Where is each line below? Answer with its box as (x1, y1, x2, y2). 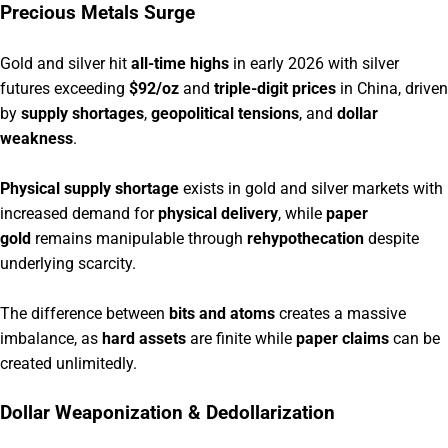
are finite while (186, 328, 296, 348)
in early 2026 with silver (229, 53, 399, 73)
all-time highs (131, 53, 229, 73)
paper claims (296, 328, 389, 348)
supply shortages (21, 103, 144, 123)
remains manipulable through (31, 228, 247, 248)
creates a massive (275, 303, 406, 323)
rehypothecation (247, 228, 364, 248)
